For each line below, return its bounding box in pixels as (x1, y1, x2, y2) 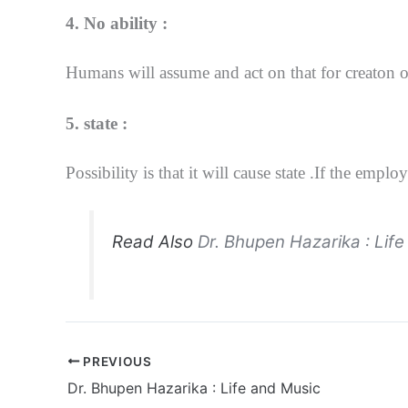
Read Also (112, 230, 199, 252)
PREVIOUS (79, 353, 152, 369)
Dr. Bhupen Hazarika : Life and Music (67, 378, 321, 397)
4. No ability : (66, 13, 168, 33)
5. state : (66, 113, 127, 133)
